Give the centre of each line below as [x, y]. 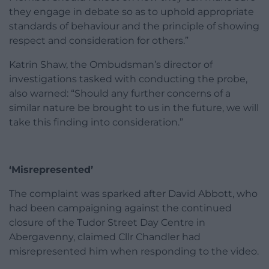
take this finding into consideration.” [96, 122]
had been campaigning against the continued [120, 208]
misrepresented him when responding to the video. [134, 251]
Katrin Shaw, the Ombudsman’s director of [111, 64]
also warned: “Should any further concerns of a [120, 93]
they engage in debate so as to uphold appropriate [131, 11]
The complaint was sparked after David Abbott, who [133, 193]
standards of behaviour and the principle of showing [134, 26]
